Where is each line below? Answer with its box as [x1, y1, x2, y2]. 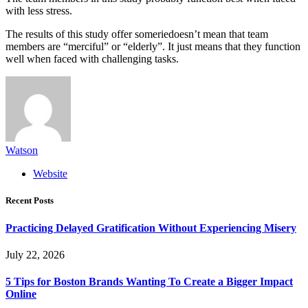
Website [33, 168, 67, 180]
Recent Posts [5, 195, 54, 206]
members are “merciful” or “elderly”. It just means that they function [5, 41, 300, 53]
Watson [5, 144, 38, 157]
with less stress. [5, 5, 72, 17]
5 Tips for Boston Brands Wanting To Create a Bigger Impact [5, 276, 293, 288]
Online [5, 288, 36, 300]
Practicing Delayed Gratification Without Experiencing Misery [5, 221, 296, 234]
